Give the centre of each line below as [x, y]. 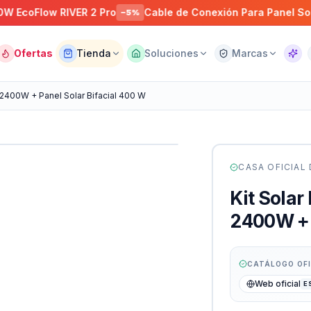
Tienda [94, 53]
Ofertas [34, 53]
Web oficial [278, 283]
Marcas [250, 53]
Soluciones [172, 53]
